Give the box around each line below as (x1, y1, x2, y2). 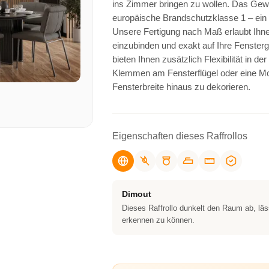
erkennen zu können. (121, 216, 195, 225)
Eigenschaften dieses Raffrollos (112, 131, 247, 141)
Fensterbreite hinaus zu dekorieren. (112, 82, 250, 92)
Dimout (121, 189, 151, 199)
